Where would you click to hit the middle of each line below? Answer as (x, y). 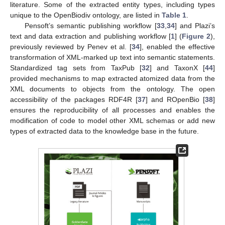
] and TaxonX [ (177, 68)
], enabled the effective (178, 47)
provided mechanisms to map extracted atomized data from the (113, 79)
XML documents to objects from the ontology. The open (113, 89)
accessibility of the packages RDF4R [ (74, 100)
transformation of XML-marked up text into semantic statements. (113, 58)
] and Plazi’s (195, 26)
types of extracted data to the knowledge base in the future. (104, 131)
